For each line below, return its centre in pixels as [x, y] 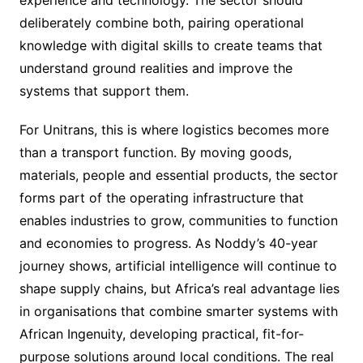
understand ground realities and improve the [156, 68]
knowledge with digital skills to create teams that [171, 46]
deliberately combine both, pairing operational [161, 23]
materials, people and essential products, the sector [178, 175]
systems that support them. [104, 91]
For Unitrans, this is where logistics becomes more [174, 130]
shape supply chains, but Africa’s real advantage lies [179, 289]
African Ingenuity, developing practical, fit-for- [161, 334]
